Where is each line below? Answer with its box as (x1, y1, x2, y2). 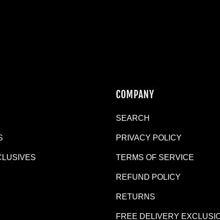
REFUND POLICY (116, 172, 181, 181)
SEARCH (116, 113, 150, 122)
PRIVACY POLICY (116, 133, 182, 142)
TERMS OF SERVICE (116, 153, 194, 162)
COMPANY (116, 88, 154, 101)
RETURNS (116, 192, 155, 201)
